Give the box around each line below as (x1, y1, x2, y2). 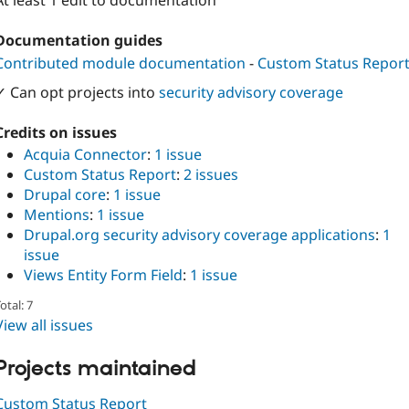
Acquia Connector (24, 144, 147, 165)
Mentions (24, 204, 89, 225)
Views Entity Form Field (24, 265, 183, 286)
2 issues (184, 164, 238, 185)
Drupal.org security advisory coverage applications (24, 225, 375, 246)
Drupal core (24, 184, 106, 205)
